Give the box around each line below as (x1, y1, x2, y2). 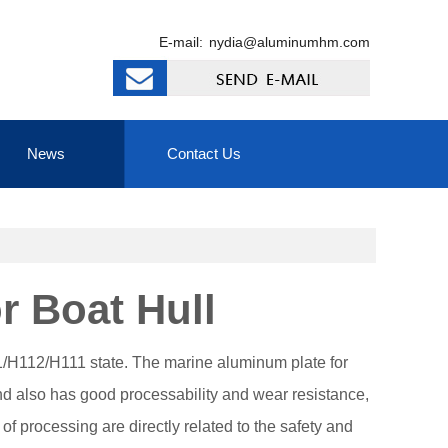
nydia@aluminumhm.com (209, 34, 370, 50)
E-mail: (159, 34, 203, 50)
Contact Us (166, 145, 241, 162)
